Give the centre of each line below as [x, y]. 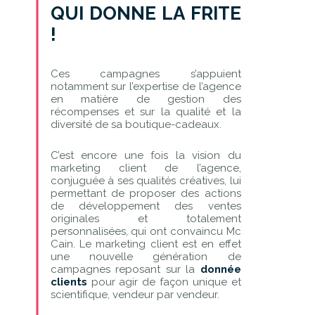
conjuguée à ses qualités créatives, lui [146, 180]
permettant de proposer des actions [146, 193]
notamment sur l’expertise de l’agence [146, 86]
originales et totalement [146, 218]
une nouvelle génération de [146, 256]
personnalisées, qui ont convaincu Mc [146, 231]
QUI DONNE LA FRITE [146, 13]
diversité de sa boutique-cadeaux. [136, 124]
